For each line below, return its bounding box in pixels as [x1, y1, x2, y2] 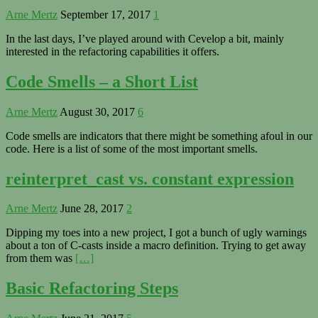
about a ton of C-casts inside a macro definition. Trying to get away [6, 239, 306, 252]
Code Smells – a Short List [6, 72, 198, 91]
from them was [6, 252, 75, 265]
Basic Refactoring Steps [6, 279, 178, 298]
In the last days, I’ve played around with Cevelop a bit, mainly [6, 32, 284, 45]
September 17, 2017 [60, 8, 150, 21]
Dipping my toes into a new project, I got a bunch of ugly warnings [6, 226, 307, 239]
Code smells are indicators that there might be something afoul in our [6, 129, 312, 142]
